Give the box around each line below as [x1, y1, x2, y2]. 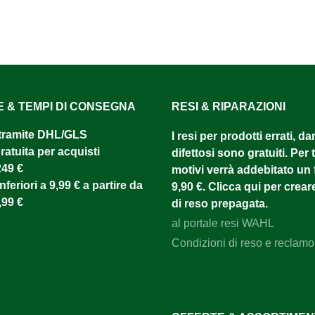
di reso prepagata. [172, 198, 268, 210]
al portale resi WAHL [172, 217, 274, 230]
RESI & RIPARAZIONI [172, 101, 285, 113]
